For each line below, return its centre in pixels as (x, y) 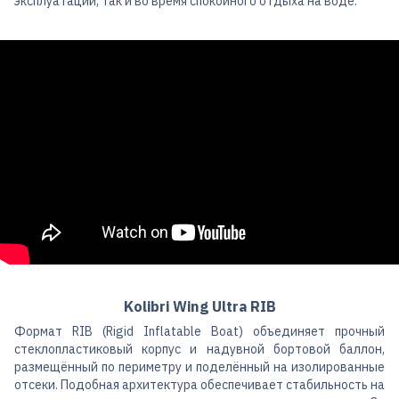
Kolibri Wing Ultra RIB (199, 307)
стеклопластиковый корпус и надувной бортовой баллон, (199, 350)
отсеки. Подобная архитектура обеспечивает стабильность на (199, 385)
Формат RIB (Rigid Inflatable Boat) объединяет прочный (199, 332)
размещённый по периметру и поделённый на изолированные (199, 367)
